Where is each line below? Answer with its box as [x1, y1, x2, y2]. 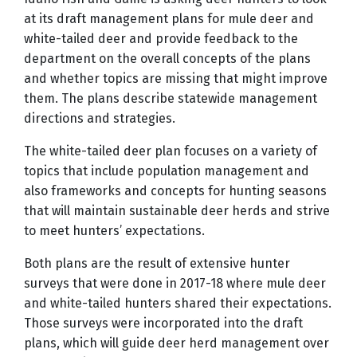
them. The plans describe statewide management [24, 91, 317, 107]
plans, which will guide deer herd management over [24, 335, 329, 351]
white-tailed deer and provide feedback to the [24, 31, 298, 47]
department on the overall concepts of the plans [24, 51, 311, 67]
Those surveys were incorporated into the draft [24, 316, 303, 331]
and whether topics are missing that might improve [24, 71, 328, 87]
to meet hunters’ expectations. [24, 223, 205, 239]
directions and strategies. [24, 111, 175, 127]
